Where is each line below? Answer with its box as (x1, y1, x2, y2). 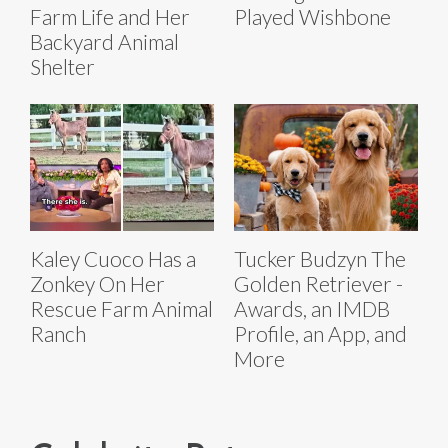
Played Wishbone (234, 3, 391, 29)
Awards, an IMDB (234, 295, 390, 321)
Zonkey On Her (30, 270, 165, 296)
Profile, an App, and (234, 320, 407, 346)
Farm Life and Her (30, 3, 190, 29)
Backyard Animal (30, 28, 179, 54)
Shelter (30, 53, 95, 79)
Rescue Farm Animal (30, 295, 213, 321)
